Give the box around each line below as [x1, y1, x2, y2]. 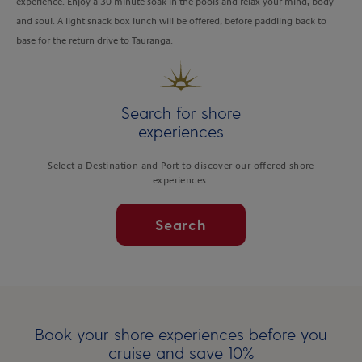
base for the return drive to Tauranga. [16, 34, 173, 46]
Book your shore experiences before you [35, 323, 327, 343]
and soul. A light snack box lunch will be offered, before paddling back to [16, 15, 326, 27]
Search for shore [121, 102, 241, 122]
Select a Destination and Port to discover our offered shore [48, 159, 314, 171]
